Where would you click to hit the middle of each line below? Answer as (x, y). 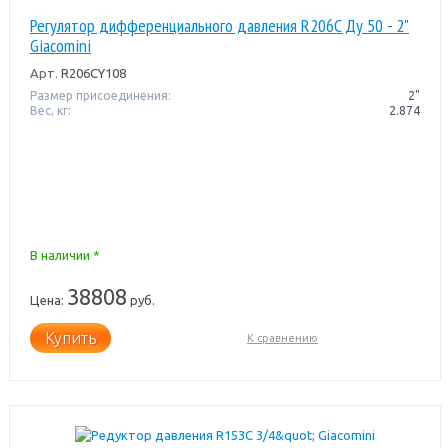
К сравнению (283, 337)
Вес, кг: (50, 110)
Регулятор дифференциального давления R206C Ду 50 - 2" (219, 25)
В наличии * (64, 254)
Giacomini (60, 45)
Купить (70, 337)
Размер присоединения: (100, 95)
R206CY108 (91, 72)
